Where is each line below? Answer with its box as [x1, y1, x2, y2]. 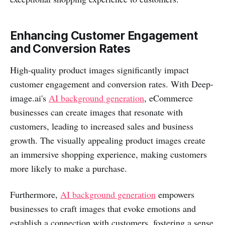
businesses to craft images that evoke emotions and [10, 202, 196, 215]
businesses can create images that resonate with [10, 106, 183, 119]
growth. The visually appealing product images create [10, 134, 205, 147]
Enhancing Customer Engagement [10, 29, 198, 43]
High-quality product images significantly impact [10, 64, 189, 76]
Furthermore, [10, 188, 60, 201]
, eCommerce [144, 92, 193, 104]
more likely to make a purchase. [10, 162, 127, 175]
